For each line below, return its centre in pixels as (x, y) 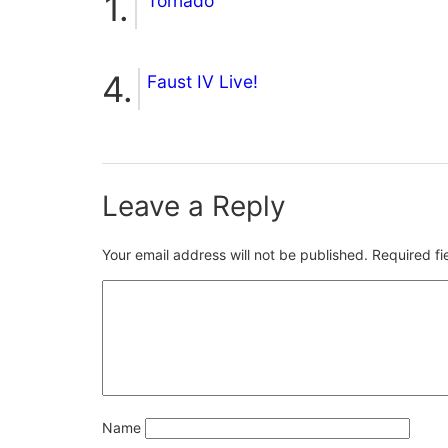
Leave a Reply (194, 205)
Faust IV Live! (202, 81)
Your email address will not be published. (235, 254)
